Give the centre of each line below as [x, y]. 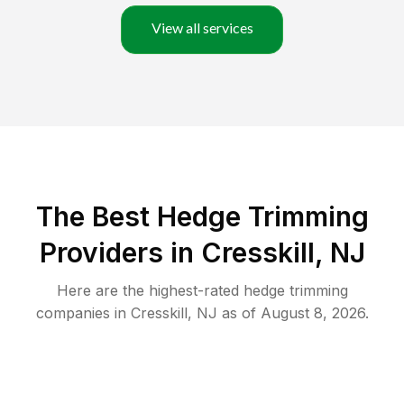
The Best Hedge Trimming [202, 217]
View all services [202, 28]
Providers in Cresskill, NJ [202, 253]
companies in [81, 313]
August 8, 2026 [312, 313]
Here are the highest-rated [150, 291]
